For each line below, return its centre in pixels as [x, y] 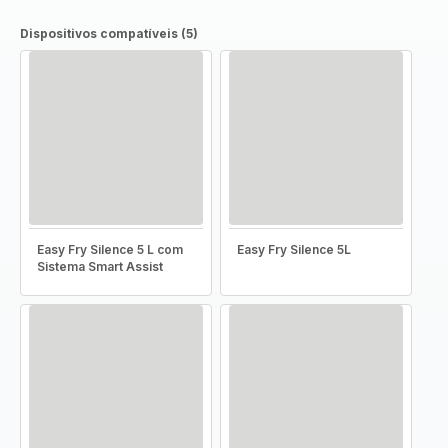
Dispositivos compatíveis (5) [109, 33]
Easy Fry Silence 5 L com [110, 249]
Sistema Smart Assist [100, 266]
